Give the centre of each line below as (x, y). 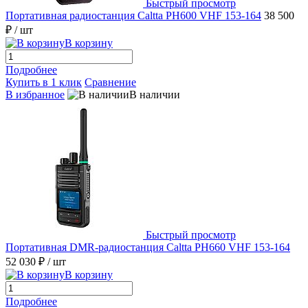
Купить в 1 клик (44, 82)
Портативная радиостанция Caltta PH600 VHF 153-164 (133, 16)
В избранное (35, 95)
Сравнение (110, 82)
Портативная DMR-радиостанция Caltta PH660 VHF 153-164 (148, 247)
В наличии (155, 95)
